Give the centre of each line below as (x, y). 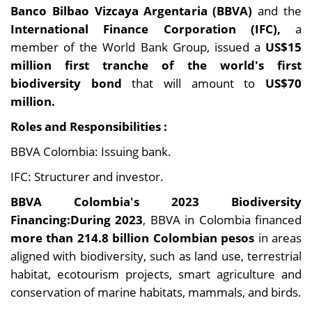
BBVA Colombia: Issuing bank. (91, 151)
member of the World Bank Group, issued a (138, 47)
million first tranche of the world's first (156, 65)
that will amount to (199, 83)
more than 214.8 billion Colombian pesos (133, 238)
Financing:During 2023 (77, 220)
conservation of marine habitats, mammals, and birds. (156, 292)
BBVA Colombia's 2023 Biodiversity (156, 202)
